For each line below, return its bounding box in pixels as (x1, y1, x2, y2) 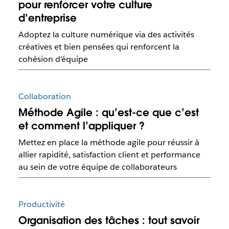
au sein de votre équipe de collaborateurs (18, 161, 177, 172)
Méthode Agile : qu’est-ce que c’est (18, 105, 199, 119)
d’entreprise (18, 11, 77, 25)
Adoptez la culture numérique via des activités (18, 29, 194, 40)
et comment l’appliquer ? (18, 119, 145, 132)
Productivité (18, 199, 65, 210)
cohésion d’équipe (18, 53, 88, 64)
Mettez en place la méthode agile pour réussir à (18, 136, 199, 148)
